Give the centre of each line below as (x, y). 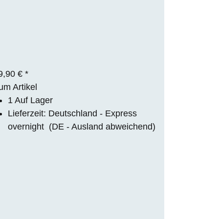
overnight (28, 126)
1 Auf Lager (30, 100)
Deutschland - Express (93, 113)
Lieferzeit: (28, 113)
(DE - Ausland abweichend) (102, 126)
